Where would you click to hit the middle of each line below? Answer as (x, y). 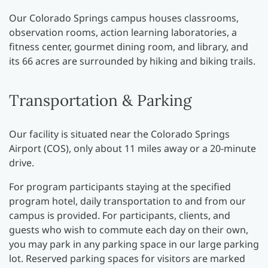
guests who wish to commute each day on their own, (129, 230)
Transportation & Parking (100, 100)
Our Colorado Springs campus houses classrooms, (124, 18)
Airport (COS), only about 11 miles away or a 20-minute (133, 148)
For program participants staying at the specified (120, 187)
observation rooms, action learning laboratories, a (123, 32)
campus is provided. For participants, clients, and (120, 215)
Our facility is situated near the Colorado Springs (119, 134)
